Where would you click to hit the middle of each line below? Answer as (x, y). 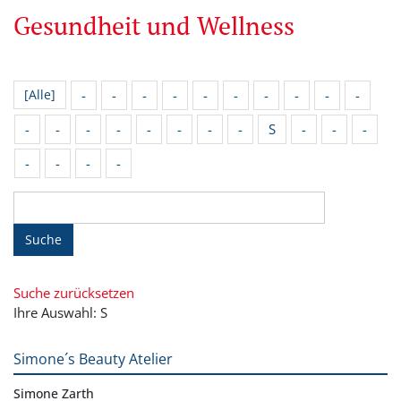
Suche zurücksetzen (74, 292)
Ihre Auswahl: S (60, 312)
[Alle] (40, 95)
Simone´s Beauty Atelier (93, 358)
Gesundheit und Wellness (154, 25)
